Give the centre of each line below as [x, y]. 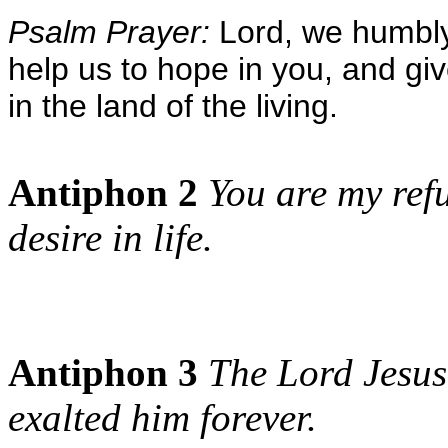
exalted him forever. [162, 417]
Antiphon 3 [103, 372]
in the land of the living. [173, 106]
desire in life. [110, 237]
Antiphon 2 [103, 192]
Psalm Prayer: [109, 32]
